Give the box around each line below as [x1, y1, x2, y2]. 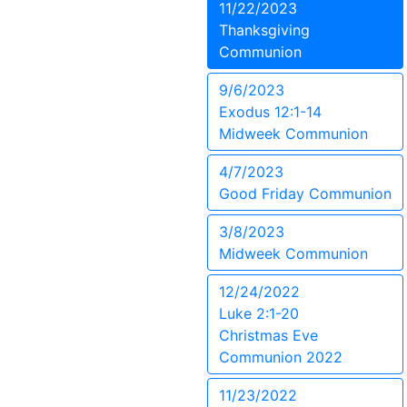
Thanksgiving [219, 21, 310, 39]
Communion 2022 [219, 348, 342, 366]
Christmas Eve [219, 326, 318, 344]
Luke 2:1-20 [219, 304, 299, 323]
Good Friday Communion [219, 184, 392, 203]
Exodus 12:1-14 [219, 103, 322, 121]
